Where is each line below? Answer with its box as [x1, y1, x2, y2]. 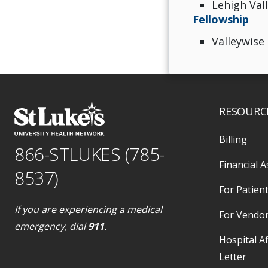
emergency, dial [14, 219, 88, 233]
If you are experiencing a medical [14, 202, 162, 216]
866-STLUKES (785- [14, 141, 165, 166]
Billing [219, 132, 248, 146]
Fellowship [192, 11, 249, 26]
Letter [219, 249, 247, 263]
